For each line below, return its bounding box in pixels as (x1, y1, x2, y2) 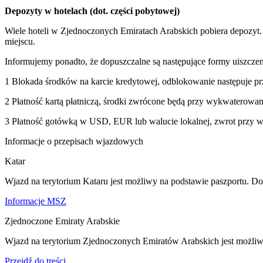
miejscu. (5, 36, 35, 46)
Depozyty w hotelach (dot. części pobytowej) (5, 6, 180, 16)
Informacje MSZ (5, 196, 66, 206)
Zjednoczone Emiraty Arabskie (5, 216, 120, 226)
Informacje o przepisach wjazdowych (5, 136, 143, 146)
